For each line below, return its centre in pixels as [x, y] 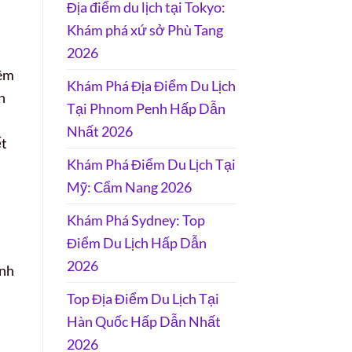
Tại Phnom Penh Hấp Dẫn [146, 108]
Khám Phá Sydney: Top [136, 220]
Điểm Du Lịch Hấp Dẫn [136, 242]
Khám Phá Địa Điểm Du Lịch [151, 85]
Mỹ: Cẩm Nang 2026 [129, 187]
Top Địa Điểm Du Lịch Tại [143, 298]
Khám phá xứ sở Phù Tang [145, 29]
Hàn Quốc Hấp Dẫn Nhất [143, 321]
